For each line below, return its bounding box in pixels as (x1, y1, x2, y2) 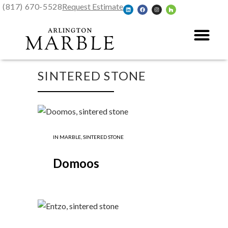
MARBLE (60, 134, 81, 140)
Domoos (53, 156, 99, 171)
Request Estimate (62, 2, 124, 11)
